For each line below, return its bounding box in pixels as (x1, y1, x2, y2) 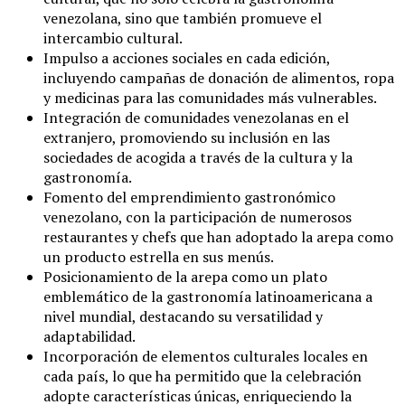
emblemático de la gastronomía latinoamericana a (43, 286, 372, 306)
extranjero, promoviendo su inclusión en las (43, 127, 330, 147)
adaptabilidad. (43, 325, 136, 346)
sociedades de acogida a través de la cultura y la (43, 146, 353, 167)
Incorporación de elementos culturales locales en (43, 345, 368, 366)
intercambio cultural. (43, 27, 183, 48)
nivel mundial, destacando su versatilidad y (43, 306, 323, 326)
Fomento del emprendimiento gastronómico (43, 186, 335, 207)
